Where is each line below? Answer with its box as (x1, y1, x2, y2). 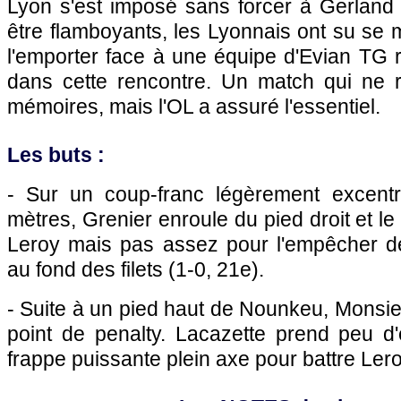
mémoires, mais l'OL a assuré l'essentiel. (7, 95, 380, 118)
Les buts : (7, 143, 105, 166)
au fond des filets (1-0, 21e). (7, 258, 264, 281)
